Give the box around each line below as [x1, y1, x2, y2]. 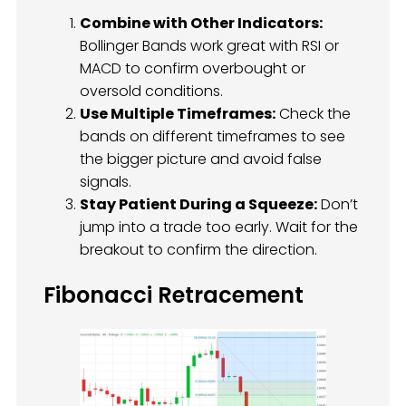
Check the [275, 102, 351, 124]
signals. [80, 170, 131, 192]
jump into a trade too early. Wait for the [80, 216, 358, 237]
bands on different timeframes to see [80, 125, 345, 147]
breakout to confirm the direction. [80, 238, 317, 260]
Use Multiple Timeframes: [80, 102, 275, 124]
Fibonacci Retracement [43, 279, 304, 310]
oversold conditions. [80, 80, 223, 101]
